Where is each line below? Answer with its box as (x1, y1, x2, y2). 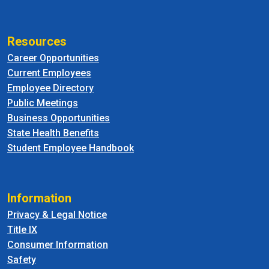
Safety (7, 253, 36, 265)
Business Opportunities (7, 112, 110, 124)
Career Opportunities (7, 52, 99, 64)
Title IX (7, 223, 37, 235)
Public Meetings (7, 97, 78, 109)
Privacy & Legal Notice (7, 208, 107, 220)
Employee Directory (7, 82, 94, 94)
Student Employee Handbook (7, 142, 134, 154)
